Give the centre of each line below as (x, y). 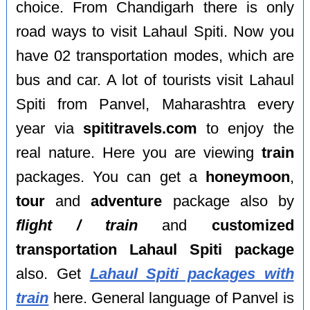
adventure (127, 201)
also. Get (53, 274)
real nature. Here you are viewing (139, 153)
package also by (228, 201)
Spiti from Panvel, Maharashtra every (155, 104)
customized (253, 225)
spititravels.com (140, 128)
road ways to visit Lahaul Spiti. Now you (155, 31)
